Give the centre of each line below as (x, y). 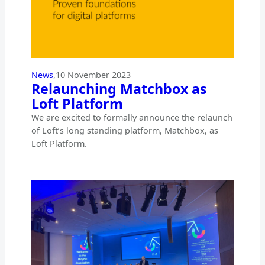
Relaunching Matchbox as (119, 89)
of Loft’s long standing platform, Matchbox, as (125, 131)
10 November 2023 (93, 75)
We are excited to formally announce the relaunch (132, 118)
